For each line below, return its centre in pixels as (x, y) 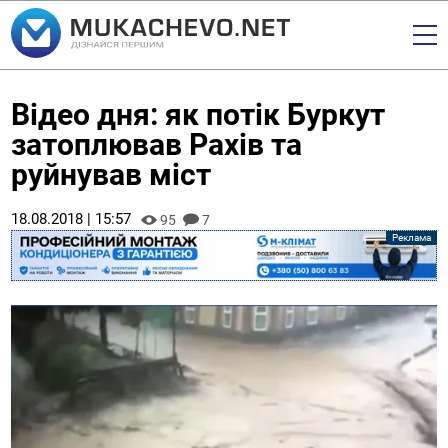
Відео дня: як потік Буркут (198, 114)
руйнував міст (111, 174)
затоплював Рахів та (157, 144)
